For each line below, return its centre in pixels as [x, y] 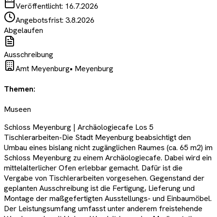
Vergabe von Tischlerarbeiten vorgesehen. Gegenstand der [104, 178]
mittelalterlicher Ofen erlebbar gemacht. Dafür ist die [93, 168]
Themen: [20, 89]
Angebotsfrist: [40, 20]
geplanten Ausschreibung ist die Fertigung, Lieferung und [99, 188]
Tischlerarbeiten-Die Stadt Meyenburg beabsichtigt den [97, 138]
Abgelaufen [23, 30]
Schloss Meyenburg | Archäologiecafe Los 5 [79, 127]
